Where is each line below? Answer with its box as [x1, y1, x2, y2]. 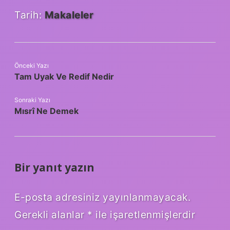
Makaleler [44, 9, 93, 22]
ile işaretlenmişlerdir [92, 208, 195, 221]
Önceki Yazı [14, 62, 49, 70]
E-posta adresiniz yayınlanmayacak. [14, 191, 190, 204]
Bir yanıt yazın [14, 160, 94, 175]
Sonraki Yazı [14, 96, 50, 104]
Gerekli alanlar [14, 208, 87, 221]
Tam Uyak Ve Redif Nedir [14, 71, 114, 82]
